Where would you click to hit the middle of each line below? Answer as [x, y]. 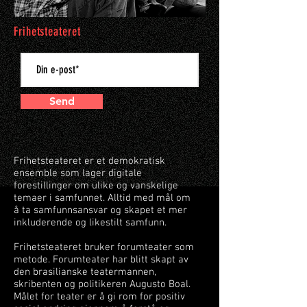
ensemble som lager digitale [78, 173]
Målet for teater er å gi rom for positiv [99, 297]
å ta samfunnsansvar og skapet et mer [100, 210]
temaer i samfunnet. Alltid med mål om [102, 198]
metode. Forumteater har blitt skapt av [101, 260]
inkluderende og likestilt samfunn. [90, 223]
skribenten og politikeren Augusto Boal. [102, 284]
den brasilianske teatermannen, [85, 272]
